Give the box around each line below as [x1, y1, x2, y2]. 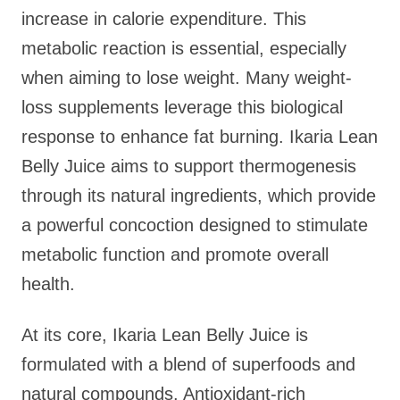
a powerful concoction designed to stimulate [21, 215, 368, 235]
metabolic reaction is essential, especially [21, 38, 346, 58]
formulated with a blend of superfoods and [21, 354, 355, 374]
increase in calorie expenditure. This [21, 9, 306, 29]
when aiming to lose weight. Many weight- [21, 68, 352, 87]
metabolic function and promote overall [21, 245, 329, 264]
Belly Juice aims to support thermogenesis [21, 156, 356, 176]
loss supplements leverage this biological [21, 97, 343, 117]
